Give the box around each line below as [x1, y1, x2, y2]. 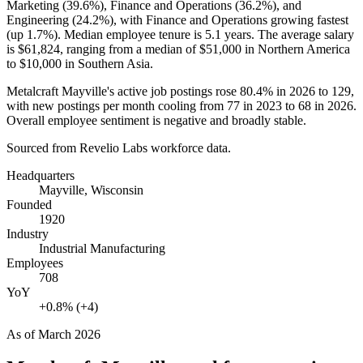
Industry [6, 226, 49, 241]
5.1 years [205, 27, 251, 41]
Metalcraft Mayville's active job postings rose [6, 83, 240, 98]
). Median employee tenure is [53, 27, 205, 41]
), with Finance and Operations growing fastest [109, 12, 348, 27]
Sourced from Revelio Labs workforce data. [6, 140, 231, 155]
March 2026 [38, 327, 100, 341]
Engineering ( [6, 12, 76, 27]
